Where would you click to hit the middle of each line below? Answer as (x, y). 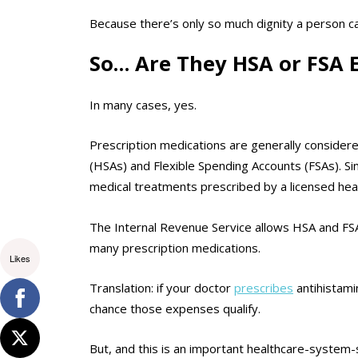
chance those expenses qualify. (175, 308)
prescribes (264, 287)
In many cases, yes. (143, 104)
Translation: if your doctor (162, 287)
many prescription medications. (175, 247)
